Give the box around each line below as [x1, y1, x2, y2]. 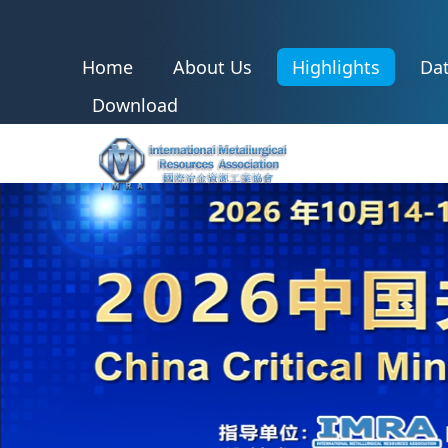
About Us [173, 55, 253, 79]
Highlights [292, 55, 381, 79]
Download [92, 93, 179, 117]
